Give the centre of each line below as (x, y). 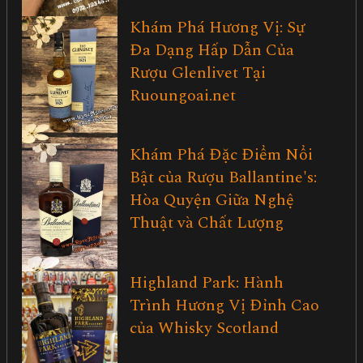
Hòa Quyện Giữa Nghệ (212, 201)
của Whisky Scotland (205, 329)
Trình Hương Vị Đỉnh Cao (225, 306)
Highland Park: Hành (207, 283)
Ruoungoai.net (183, 95)
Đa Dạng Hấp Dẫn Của (212, 50)
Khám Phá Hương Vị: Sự (218, 27)
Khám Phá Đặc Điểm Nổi (222, 155)
